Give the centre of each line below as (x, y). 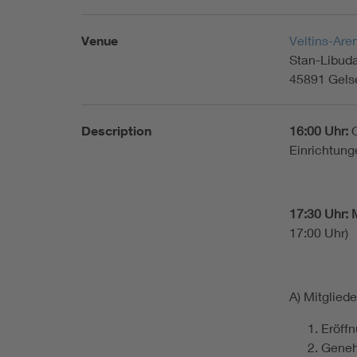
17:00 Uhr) (319, 232)
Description (116, 130)
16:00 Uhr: (319, 130)
